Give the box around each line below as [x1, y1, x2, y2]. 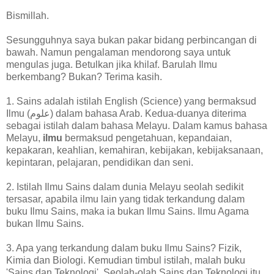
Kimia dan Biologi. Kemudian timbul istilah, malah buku [6, 254, 245, 265]
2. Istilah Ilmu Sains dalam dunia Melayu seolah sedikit [6, 181, 243, 192]
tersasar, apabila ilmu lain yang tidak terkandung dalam [6, 193, 245, 204]
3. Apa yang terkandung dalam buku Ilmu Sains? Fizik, [6, 242, 242, 253]
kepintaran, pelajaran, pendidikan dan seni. [6, 157, 193, 168]
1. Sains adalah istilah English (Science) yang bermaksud [6, 95, 256, 106]
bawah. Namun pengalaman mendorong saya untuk [6, 46, 231, 57]
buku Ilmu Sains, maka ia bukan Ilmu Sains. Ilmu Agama [6, 206, 249, 217]
